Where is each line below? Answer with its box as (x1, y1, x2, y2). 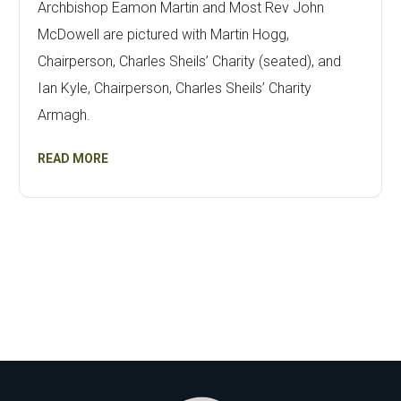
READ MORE (38, 151, 109, 166)
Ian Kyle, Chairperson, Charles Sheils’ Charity (38, 80, 312, 98)
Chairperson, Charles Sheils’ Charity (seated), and (38, 53, 342, 71)
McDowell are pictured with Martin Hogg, (38, 26, 290, 44)
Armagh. (38, 107, 91, 124)
